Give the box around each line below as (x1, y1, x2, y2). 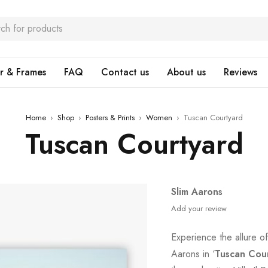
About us (167, 65, 206, 79)
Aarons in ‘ (171, 247, 215, 261)
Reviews (224, 65, 257, 79)
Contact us (101, 65, 149, 79)
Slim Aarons (171, 185, 223, 199)
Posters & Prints (85, 112, 135, 123)
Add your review (171, 203, 227, 214)
